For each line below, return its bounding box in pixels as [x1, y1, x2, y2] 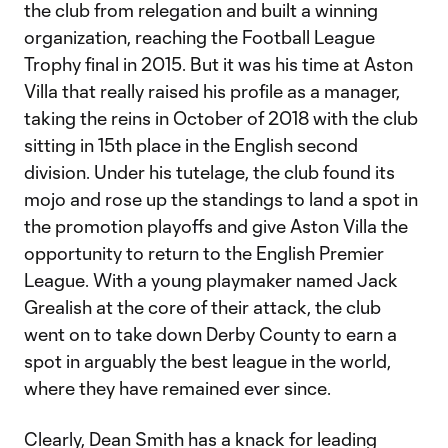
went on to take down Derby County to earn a [24, 323, 397, 345]
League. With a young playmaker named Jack [24, 269, 398, 291]
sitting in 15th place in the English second [24, 134, 358, 156]
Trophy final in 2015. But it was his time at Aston [24, 53, 413, 75]
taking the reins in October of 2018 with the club [24, 107, 418, 129]
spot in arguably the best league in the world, [24, 350, 391, 372]
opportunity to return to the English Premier [24, 242, 384, 264]
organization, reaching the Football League [24, 26, 375, 48]
